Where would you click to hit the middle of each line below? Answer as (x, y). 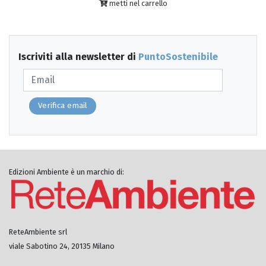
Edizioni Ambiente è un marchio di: (66, 172)
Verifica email (63, 105)
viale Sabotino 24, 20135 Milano (62, 246)
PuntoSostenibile (178, 56)
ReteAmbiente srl (38, 232)
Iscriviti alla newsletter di (78, 56)
